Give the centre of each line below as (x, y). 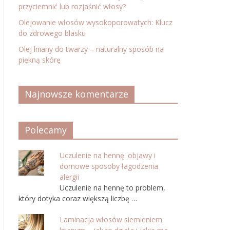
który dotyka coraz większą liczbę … (78, 198)
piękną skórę (40, 60)
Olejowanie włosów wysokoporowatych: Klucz (95, 22)
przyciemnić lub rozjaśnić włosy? (72, 6)
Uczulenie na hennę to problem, (112, 188)
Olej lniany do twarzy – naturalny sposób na (91, 49)
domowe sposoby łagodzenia (109, 166)
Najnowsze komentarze (76, 94)
